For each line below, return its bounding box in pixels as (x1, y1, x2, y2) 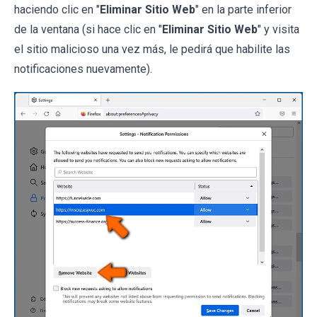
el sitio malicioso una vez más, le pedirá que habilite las (14, 42, 290, 56)
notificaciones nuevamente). (14, 62, 152, 76)
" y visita (258, 22, 299, 36)
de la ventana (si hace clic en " (14, 22, 162, 36)
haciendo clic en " (14, 2, 100, 16)
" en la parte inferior (195, 2, 292, 16)
